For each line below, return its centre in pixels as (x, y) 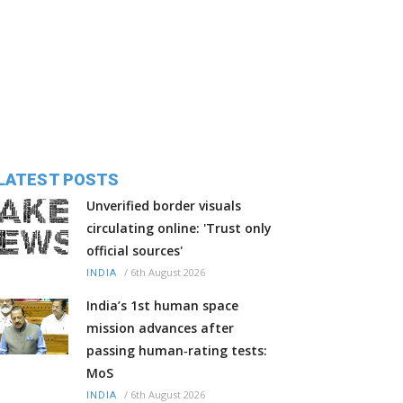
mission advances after (160, 328)
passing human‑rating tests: (177, 351)
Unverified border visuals (164, 206)
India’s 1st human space (162, 306)
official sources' (134, 251)
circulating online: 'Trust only (179, 228)
